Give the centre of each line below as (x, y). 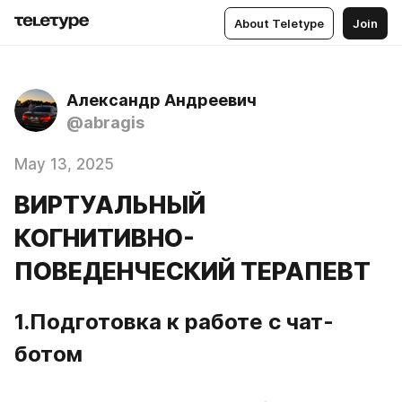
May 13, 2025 (64, 164)
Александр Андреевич (162, 100)
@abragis (105, 122)
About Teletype (279, 23)
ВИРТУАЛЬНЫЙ (110, 205)
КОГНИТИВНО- (105, 238)
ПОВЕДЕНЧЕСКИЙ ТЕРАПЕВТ (192, 271)
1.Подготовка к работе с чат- (174, 322)
